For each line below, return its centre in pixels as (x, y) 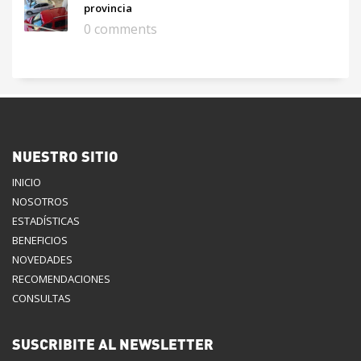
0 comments (120, 29)
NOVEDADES (42, 259)
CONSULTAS (41, 298)
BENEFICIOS (40, 240)
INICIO (27, 182)
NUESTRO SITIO (65, 156)
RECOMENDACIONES (61, 278)
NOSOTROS (40, 201)
